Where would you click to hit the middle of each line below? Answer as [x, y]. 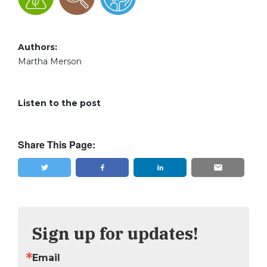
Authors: [38, 47]
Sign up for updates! [115, 233]
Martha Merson [50, 61]
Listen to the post [59, 103]
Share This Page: [57, 144]
